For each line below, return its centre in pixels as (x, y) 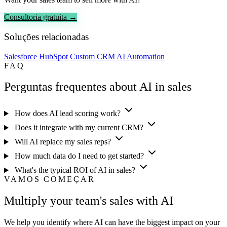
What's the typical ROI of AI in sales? (75, 170)
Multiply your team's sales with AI (89, 201)
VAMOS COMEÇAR (50, 179)
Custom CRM (92, 56)
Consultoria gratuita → (41, 17)
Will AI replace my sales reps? (63, 142)
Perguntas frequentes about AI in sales (98, 87)
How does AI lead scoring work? (67, 113)
